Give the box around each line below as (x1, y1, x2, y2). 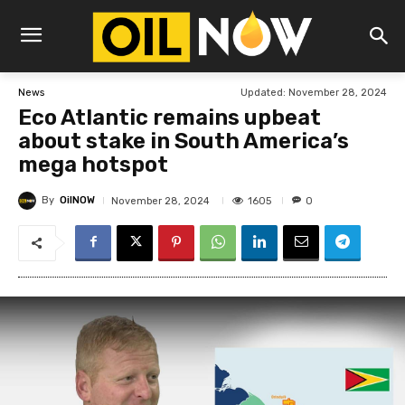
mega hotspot (18, 152, 182, 178)
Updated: (240, 87, 286, 99)
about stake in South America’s (18, 128, 349, 155)
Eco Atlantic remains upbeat (18, 105, 321, 131)
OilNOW (60, 194, 95, 207)
